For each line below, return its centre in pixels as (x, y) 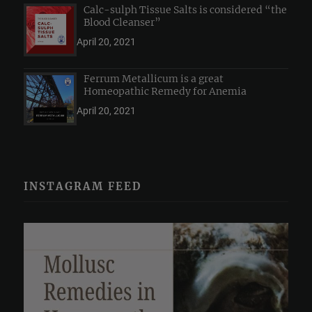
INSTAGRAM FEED (83, 186)
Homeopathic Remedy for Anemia (165, 91)
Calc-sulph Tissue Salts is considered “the (186, 9)
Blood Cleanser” (123, 22)
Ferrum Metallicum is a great (154, 78)
